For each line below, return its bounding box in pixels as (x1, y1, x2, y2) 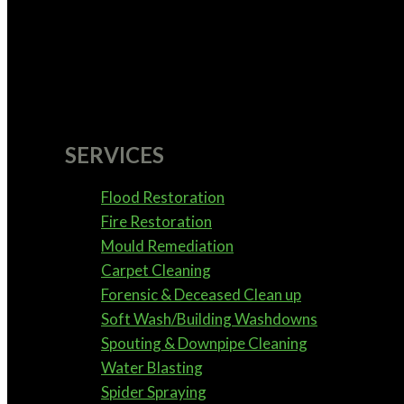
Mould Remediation (101, 235, 234, 255)
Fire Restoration (101, 211, 212, 231)
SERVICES (65, 142, 164, 169)
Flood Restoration (101, 187, 225, 207)
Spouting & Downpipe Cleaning (101, 333, 308, 353)
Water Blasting (101, 357, 203, 377)
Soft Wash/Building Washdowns (101, 308, 317, 328)
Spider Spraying (101, 381, 207, 401)
